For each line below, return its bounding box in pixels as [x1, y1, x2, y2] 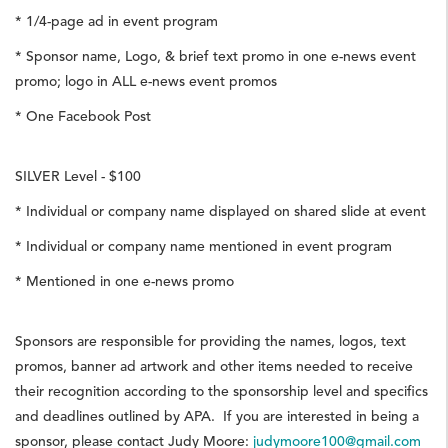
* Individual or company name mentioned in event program [15, 237, 392, 255]
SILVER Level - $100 [15, 167, 141, 185]
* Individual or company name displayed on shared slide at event [15, 202, 426, 220]
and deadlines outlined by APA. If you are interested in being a [15, 407, 419, 425]
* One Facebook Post [15, 107, 151, 125]
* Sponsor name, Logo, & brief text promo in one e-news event [15, 47, 416, 65]
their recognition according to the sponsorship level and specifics [15, 382, 428, 400]
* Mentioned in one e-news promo [15, 272, 234, 290]
